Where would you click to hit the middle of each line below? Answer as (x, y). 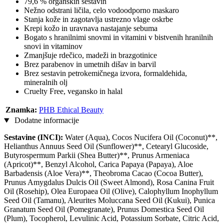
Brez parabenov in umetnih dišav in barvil (90, 64)
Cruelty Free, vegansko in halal (73, 91)
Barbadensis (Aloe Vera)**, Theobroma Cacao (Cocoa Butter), (103, 173)
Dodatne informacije (45, 120)
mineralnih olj (46, 82)
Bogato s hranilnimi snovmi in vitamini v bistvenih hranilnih (118, 37)
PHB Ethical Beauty (71, 110)
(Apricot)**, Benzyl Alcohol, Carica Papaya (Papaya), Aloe (98, 164)
